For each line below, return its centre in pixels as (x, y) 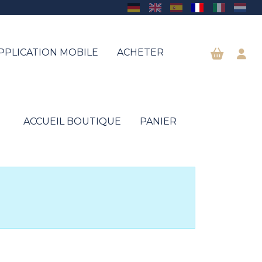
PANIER (158, 121)
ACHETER (140, 52)
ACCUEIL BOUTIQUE (72, 121)
